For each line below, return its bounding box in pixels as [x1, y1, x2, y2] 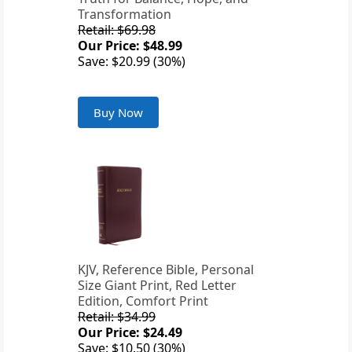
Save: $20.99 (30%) [78, 53, 185, 71]
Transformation [78, 5, 171, 24]
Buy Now [93, 104, 143, 121]
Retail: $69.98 [78, 21, 156, 39]
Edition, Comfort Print [78, 292, 208, 310]
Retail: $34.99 [78, 308, 156, 326]
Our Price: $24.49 [78, 324, 182, 342]
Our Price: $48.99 [78, 37, 182, 55]
